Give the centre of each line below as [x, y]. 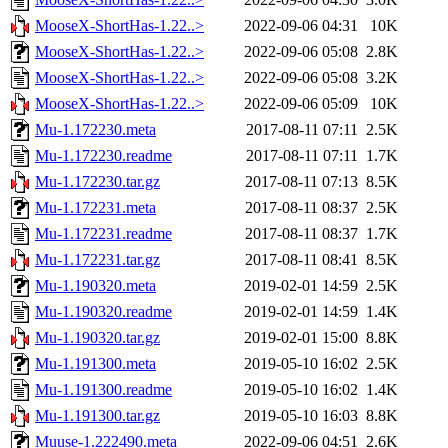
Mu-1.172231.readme [103, 234]
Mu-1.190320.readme [103, 312]
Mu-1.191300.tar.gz [97, 416]
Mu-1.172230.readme [103, 156]
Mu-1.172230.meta [95, 130]
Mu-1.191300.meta [95, 364]
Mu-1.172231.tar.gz [97, 260]
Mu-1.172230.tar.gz [97, 182]
